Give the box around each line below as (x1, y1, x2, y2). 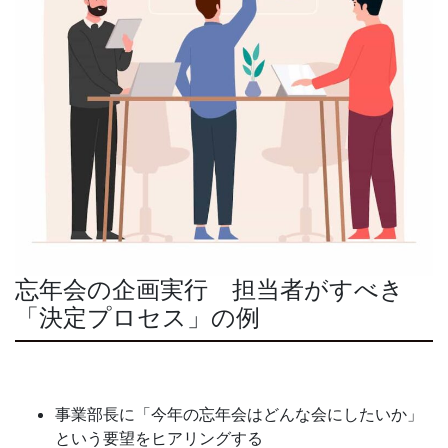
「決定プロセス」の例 (15, 303, 266, 333)
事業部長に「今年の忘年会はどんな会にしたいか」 (55, 404, 423, 425)
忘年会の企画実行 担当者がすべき (15, 275, 404, 305)
